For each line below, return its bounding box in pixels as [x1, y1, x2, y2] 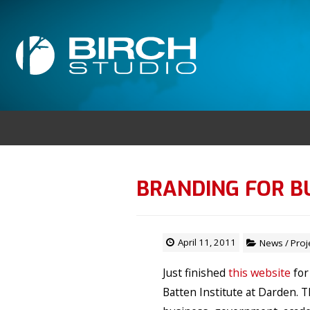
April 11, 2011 [178, 236, 236, 248]
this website [228, 265, 291, 280]
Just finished [163, 265, 228, 280]
